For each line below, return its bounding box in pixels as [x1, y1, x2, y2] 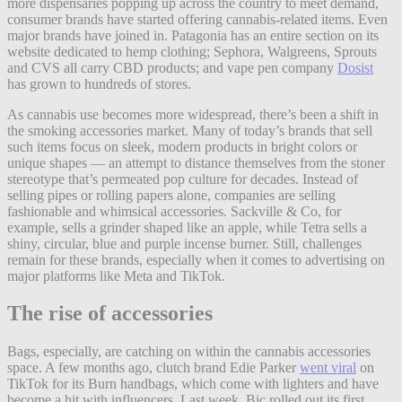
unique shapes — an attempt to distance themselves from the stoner [7, 154, 385, 170]
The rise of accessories [7, 301, 213, 326]
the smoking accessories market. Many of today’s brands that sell [7, 122, 372, 138]
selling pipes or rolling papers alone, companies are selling [7, 187, 336, 203]
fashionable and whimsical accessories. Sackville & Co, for [7, 203, 341, 219]
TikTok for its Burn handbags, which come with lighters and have [7, 376, 379, 392]
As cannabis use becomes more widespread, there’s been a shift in [7, 106, 379, 122]
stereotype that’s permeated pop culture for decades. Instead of [7, 170, 358, 187]
